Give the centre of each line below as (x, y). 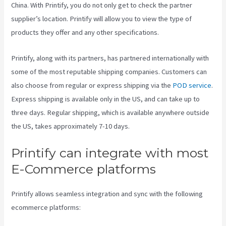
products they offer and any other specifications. (85, 33)
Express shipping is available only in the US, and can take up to (106, 99)
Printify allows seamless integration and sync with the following (107, 193)
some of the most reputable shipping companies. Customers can (109, 71)
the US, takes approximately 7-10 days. (71, 126)
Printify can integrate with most (110, 153)
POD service (192, 85)
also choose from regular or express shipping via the (92, 85)
